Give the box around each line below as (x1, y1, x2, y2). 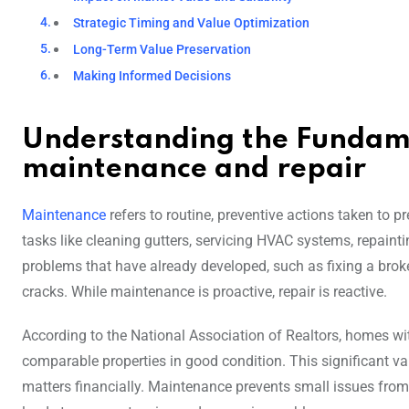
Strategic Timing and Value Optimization (73, 15, 310, 31)
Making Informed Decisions (73, 68, 232, 84)
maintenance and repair (22, 154, 366, 184)
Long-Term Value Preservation (73, 41, 252, 58)
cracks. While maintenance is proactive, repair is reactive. (22, 282, 387, 300)
